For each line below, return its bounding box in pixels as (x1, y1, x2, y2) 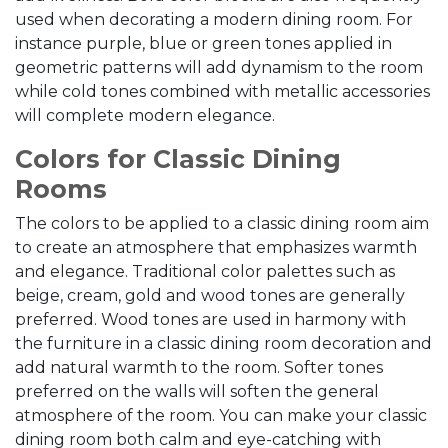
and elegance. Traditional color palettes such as (15, 262, 395, 281)
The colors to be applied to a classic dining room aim (15, 214, 429, 233)
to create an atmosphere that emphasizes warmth (15, 238, 417, 257)
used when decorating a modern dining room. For (15, 10, 413, 29)
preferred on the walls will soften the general (15, 382, 379, 401)
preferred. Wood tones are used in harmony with (15, 310, 406, 329)
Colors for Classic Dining (15, 144, 341, 174)
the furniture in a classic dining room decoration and (15, 334, 432, 353)
